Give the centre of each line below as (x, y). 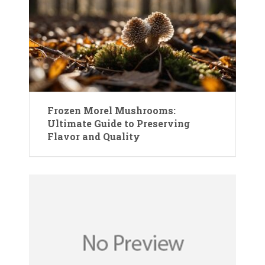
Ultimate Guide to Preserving (119, 123)
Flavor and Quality (94, 136)
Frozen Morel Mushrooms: (112, 110)
